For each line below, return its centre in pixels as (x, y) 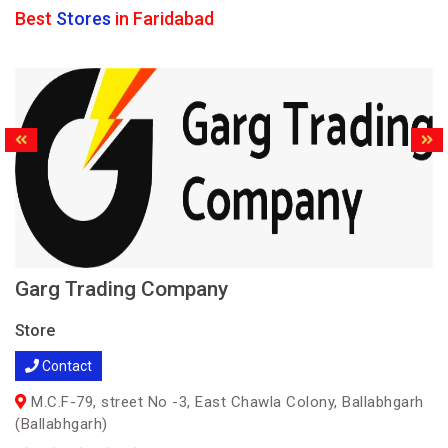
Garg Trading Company (121, 289)
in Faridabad (162, 18)
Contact (65, 366)
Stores (83, 18)
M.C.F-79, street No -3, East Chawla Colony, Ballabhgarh (225, 402)
